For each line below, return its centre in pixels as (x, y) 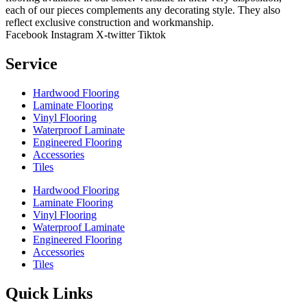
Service (32, 63)
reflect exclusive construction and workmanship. (110, 22)
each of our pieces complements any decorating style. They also (143, 10)
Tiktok (152, 34)
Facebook (27, 34)
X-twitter (115, 34)
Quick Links (49, 293)
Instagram (72, 34)
